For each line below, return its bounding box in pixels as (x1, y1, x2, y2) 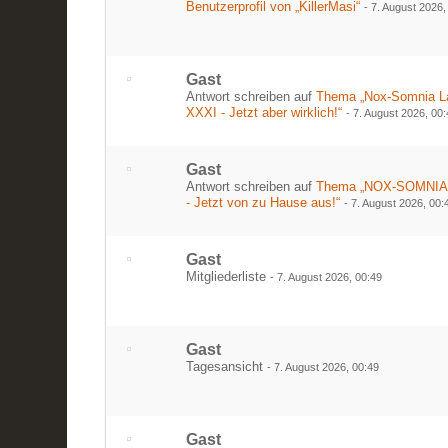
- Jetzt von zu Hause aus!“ (186, 195, 341, 210)
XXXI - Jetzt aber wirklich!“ (186, 105, 343, 120)
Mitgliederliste (186, 269, 271, 284)
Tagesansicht (186, 359, 268, 374)
